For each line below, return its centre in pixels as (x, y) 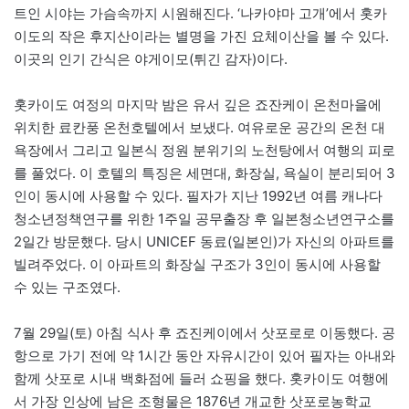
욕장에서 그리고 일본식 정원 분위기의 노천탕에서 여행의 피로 (204, 150)
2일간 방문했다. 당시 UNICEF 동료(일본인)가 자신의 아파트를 (204, 241)
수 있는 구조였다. (67, 287)
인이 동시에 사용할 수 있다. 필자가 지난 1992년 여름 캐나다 (198, 195)
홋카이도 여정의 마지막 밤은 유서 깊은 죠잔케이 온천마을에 (198, 104)
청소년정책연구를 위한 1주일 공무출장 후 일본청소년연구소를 (204, 218)
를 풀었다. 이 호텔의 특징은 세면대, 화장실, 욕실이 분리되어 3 (204, 173)
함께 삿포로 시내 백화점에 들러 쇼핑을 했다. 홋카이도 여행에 (201, 378)
